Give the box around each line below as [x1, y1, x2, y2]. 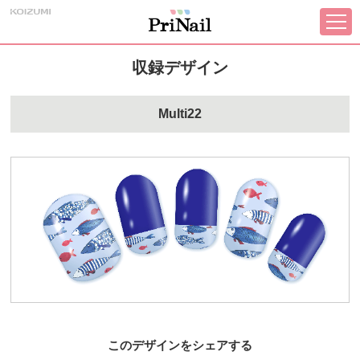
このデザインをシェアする [108, 337, 252, 352]
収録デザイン [132, 59, 228, 76]
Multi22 [157, 107, 202, 121]
